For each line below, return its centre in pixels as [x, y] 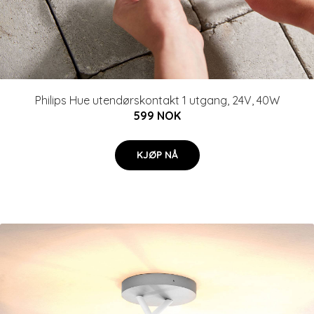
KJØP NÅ [157, 155]
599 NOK [157, 116]
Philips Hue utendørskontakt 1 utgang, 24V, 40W [157, 100]
